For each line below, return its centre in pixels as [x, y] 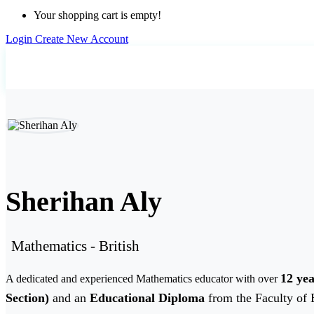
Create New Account [82, 39]
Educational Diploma [147, 298]
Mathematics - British [75, 245]
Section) [27, 298]
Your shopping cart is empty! [97, 15]
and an [69, 298]
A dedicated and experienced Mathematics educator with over [143, 278]
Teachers [77, 67]
